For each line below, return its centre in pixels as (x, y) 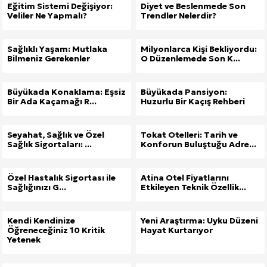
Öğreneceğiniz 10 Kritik (56, 230)
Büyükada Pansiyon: (184, 91)
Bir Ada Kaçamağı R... (52, 101)
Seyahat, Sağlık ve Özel (56, 134)
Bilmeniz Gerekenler (49, 58)
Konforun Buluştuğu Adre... (198, 144)
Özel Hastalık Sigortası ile (61, 177)
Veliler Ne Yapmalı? (47, 15)
